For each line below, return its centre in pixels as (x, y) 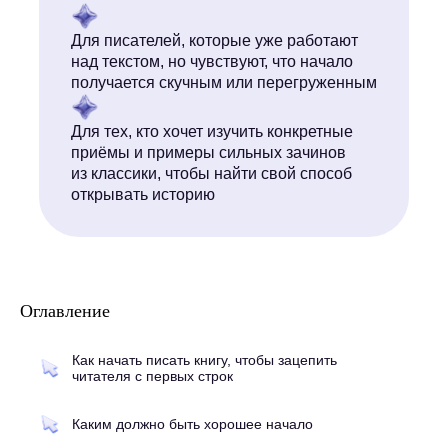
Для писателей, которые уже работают (214, 41)
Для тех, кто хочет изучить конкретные (212, 132)
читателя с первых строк (152, 376)
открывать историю (143, 195)
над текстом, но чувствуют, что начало (212, 62)
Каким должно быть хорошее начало (192, 424)
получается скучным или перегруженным (224, 83)
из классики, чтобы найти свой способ (211, 174)
